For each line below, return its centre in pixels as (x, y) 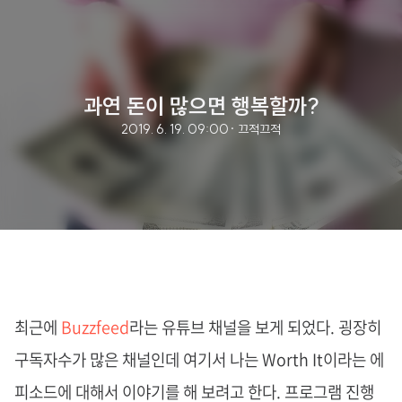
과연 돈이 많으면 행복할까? (201, 105)
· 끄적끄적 (255, 129)
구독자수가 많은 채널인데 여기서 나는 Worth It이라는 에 (199, 359)
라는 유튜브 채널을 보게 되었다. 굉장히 (255, 327)
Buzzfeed (95, 327)
